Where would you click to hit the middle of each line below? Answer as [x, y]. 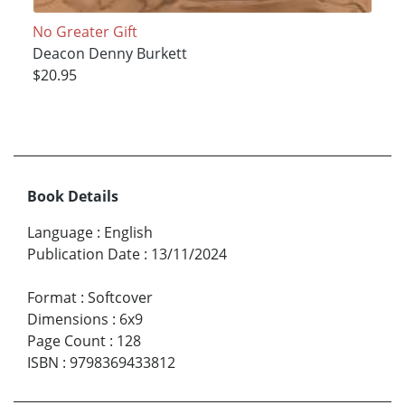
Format [52, 298]
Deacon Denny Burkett [109, 54]
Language [60, 233]
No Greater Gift [85, 32]
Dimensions [68, 320]
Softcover [120, 298]
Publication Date [84, 254]
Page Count [66, 341]
